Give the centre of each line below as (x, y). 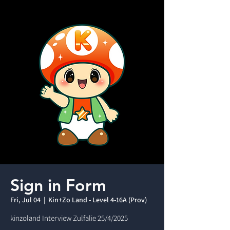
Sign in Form (58, 185)
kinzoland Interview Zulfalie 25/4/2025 (69, 218)
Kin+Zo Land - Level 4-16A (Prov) (98, 200)
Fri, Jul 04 (25, 200)
